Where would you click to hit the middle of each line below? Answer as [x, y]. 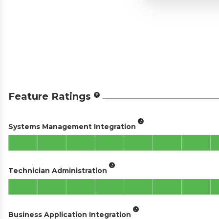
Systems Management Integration [72, 126]
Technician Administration [58, 170]
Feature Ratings [50, 96]
